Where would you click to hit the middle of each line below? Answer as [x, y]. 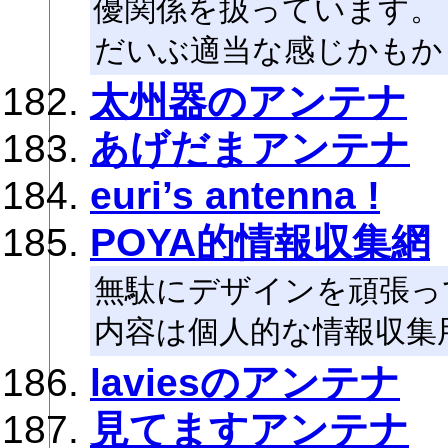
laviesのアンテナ [245, 382]
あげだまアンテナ [250, 148]
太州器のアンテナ [248, 101]
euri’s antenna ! [235, 195]
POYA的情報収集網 [260, 242]
